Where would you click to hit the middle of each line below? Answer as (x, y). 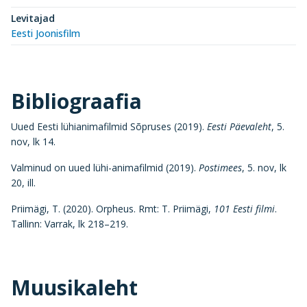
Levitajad (33, 18)
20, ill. (23, 183)
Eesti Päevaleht (239, 126)
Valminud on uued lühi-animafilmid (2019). (105, 168)
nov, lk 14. (33, 142)
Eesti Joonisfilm (46, 33)
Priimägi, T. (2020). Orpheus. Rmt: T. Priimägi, (112, 209)
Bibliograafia (76, 101)
